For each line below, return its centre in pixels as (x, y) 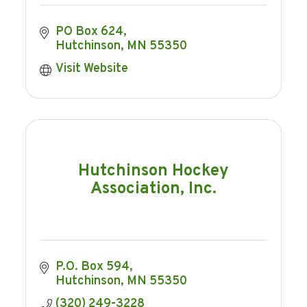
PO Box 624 (89, 32)
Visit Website (91, 69)
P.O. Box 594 (92, 267)
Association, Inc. (153, 189)
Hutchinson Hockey (153, 171)
